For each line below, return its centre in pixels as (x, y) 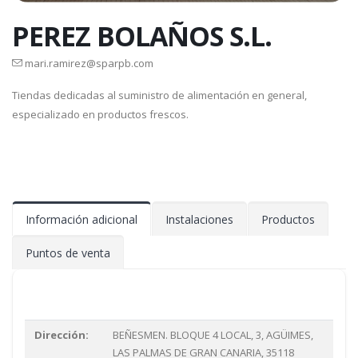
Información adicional (82, 220)
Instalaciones (199, 220)
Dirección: (62, 335)
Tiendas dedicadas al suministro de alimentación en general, (159, 95)
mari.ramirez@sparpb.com (88, 64)
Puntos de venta (68, 253)
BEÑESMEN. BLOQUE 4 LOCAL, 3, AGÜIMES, (213, 335)
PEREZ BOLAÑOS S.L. (142, 36)
